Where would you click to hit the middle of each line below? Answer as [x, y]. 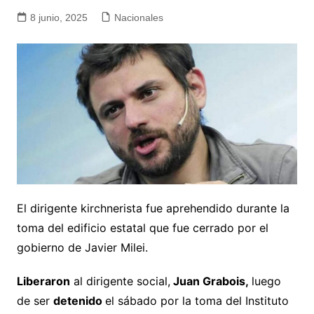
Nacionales [138, 18]
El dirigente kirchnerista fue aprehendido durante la [153, 209]
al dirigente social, [120, 281]
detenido [79, 301]
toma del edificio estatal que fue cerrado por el [142, 228]
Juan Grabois [209, 281]
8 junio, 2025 [59, 18]
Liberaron [43, 281]
